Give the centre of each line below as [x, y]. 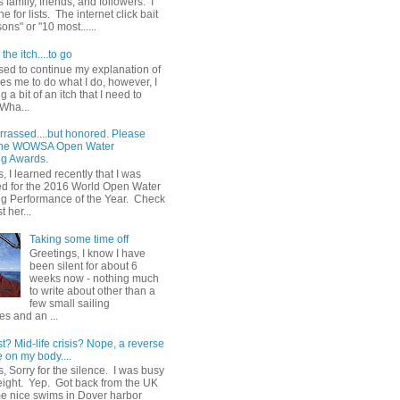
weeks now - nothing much [94, 278]
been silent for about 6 [83, 266]
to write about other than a [92, 291]
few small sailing [69, 303]
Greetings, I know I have [87, 253]
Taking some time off [79, 239]
